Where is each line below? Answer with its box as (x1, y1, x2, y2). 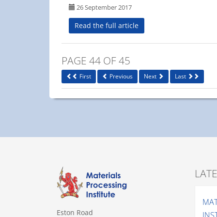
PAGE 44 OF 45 (62, 53, 130, 67)
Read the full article (75, 20, 139, 30)
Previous (108, 72, 133, 80)
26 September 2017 (75, 2, 132, 12)
